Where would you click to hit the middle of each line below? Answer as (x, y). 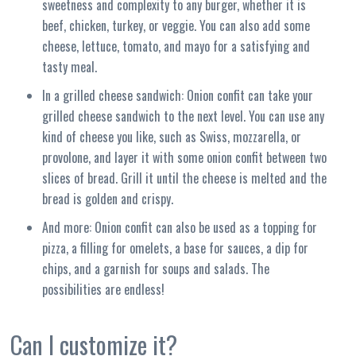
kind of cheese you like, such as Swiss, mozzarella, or (172, 136)
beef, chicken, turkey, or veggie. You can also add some (176, 25)
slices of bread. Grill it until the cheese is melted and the (185, 178)
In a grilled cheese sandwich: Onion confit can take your (178, 95)
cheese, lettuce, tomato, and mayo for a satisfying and (176, 46)
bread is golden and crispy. (108, 198)
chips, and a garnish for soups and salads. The (156, 268)
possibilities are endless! (104, 289)
